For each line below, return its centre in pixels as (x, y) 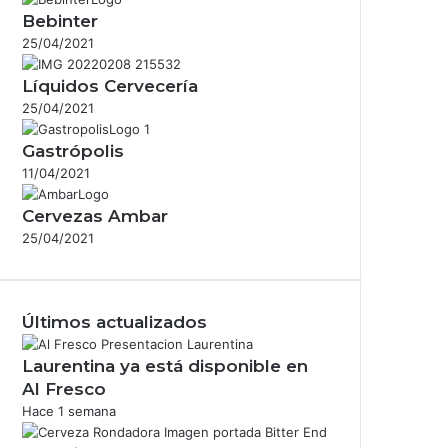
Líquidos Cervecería (110, 85)
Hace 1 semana (69, 410)
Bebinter (60, 20)
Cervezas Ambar (95, 215)
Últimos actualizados (114, 321)
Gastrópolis (73, 150)
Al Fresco (64, 388)
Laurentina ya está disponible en (165, 365)
